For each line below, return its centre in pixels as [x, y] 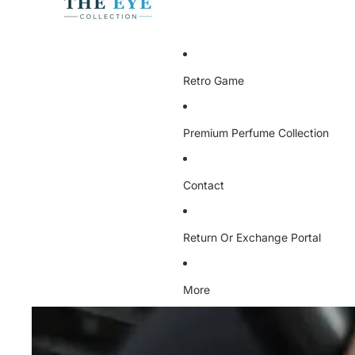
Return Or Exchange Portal [252, 237]
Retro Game [214, 80]
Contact [204, 185]
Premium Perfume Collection [256, 132]
